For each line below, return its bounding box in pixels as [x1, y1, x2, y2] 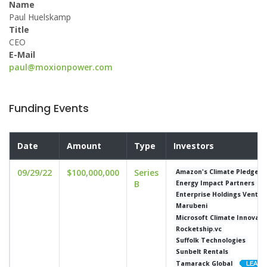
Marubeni [176, 201, 208, 210]
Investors [173, 140, 214, 151]
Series [134, 167, 159, 178]
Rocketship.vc [176, 224, 222, 233]
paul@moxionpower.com [9, 61, 113, 73]
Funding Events [9, 101, 89, 116]
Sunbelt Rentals [176, 247, 229, 256]
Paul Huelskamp [9, 11, 71, 23]
